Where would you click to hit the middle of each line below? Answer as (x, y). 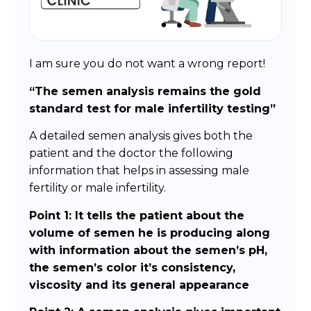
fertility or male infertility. (98, 188)
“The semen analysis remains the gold (145, 91)
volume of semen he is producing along (150, 233)
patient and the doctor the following (132, 153)
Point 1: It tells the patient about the (137, 215)
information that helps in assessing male (140, 171)
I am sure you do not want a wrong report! (148, 64)
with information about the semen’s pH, (149, 250)
